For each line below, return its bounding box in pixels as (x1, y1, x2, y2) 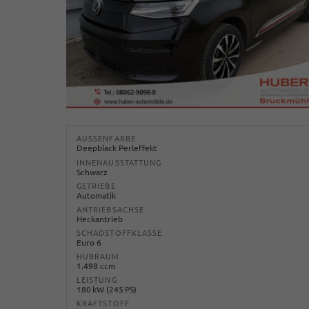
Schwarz (77, 167, 108, 177)
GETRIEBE (77, 181, 116, 190)
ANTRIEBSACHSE (77, 205, 144, 214)
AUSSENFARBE (77, 134, 131, 143)
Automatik (77, 190, 116, 200)
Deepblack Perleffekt (77, 143, 157, 153)
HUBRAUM (77, 252, 120, 261)
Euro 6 (77, 237, 101, 247)
